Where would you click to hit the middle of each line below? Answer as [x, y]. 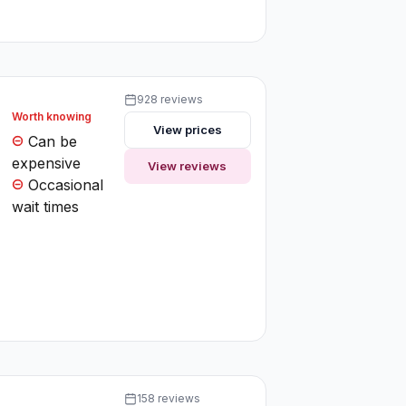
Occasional [64, 184]
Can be [51, 141]
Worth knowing [52, 116]
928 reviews [169, 99]
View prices [187, 129]
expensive [47, 163]
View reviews [188, 165]
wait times [46, 206]
